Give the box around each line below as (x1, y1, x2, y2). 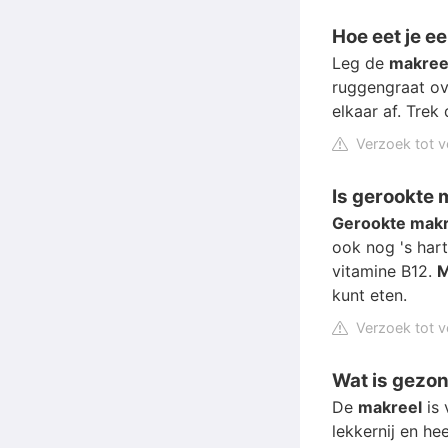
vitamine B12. (332, 260, 437, 281)
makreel (358, 396, 422, 417)
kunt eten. (332, 284, 407, 305)
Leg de (332, 53, 389, 74)
